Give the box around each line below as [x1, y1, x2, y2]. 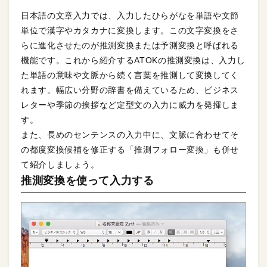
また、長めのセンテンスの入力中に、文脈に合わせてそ [21, 129, 240, 139]
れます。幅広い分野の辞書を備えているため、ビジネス [21, 85, 239, 95]
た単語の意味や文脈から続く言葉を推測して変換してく [21, 70, 240, 80]
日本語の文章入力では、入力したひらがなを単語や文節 [21, 10, 239, 20]
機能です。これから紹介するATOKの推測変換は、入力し [21, 55, 246, 65]
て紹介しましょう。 [21, 159, 100, 169]
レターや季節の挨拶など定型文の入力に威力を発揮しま [21, 100, 240, 110]
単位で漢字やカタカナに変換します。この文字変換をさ [21, 25, 239, 35]
